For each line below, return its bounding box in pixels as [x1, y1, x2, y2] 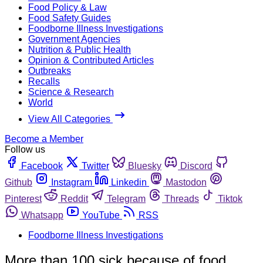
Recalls [28, 76, 60, 86]
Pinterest [5, 193, 42, 204]
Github [5, 177, 32, 187]
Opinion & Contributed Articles [28, 55, 154, 65]
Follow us [5, 144, 45, 154]
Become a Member [5, 133, 83, 144]
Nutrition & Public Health [28, 44, 131, 55]
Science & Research [28, 86, 114, 97]
